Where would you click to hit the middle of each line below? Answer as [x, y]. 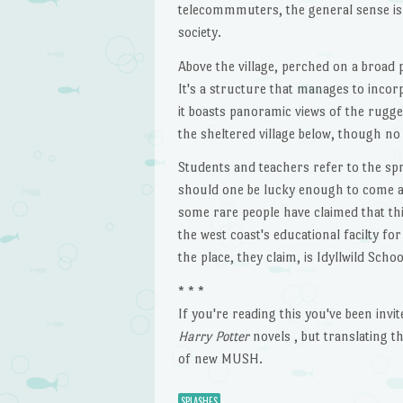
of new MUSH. [220, 359]
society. [199, 31]
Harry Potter [213, 336]
